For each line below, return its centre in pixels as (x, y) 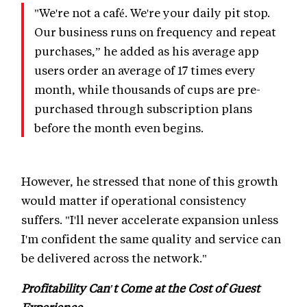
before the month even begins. (119, 128)
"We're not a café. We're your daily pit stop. (152, 13)
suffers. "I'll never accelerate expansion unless (150, 220)
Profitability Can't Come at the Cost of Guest (140, 288)
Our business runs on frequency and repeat (155, 32)
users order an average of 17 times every (145, 70)
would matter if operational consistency (134, 200)
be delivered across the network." (114, 258)
